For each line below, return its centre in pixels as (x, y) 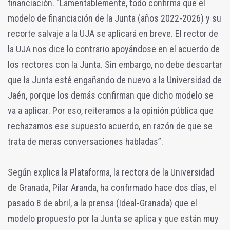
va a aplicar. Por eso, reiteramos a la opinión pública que (111, 111)
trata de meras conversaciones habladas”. (85, 142)
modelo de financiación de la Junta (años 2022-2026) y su (114, 18)
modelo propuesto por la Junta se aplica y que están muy (113, 219)
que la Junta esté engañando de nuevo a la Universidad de (115, 80)
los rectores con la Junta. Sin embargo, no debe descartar (115, 65)
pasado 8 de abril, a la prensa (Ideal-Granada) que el (102, 203)
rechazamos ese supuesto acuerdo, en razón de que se (110, 126)
